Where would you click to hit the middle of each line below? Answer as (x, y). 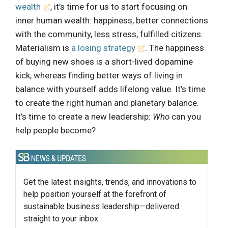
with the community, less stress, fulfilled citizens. (109, 34)
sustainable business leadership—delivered (101, 206)
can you (185, 116)
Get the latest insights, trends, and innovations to (110, 182)
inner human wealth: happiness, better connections (112, 20)
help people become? (55, 130)
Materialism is (43, 48)
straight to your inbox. (62, 218)
